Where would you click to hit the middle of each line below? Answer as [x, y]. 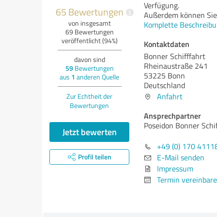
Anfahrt [170, 96]
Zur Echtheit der [89, 96]
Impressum [175, 169]
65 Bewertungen [89, 12]
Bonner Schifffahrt [175, 56]
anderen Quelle [97, 77]
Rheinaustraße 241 [176, 66]
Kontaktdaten [167, 44]
